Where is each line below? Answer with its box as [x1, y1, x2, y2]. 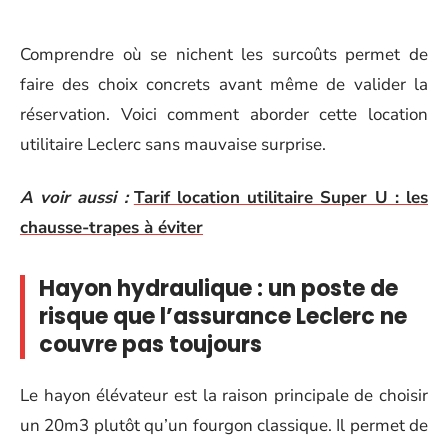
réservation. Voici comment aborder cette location [20, 103, 428, 126]
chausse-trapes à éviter [20, 215, 203, 239]
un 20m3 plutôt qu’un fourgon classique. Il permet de [20, 414, 428, 437]
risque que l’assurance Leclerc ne [39, 300, 407, 332]
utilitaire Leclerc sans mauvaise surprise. [20, 133, 326, 156]
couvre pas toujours [39, 328, 262, 360]
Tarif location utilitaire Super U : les [133, 185, 429, 209]
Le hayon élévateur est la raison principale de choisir [20, 384, 428, 407]
